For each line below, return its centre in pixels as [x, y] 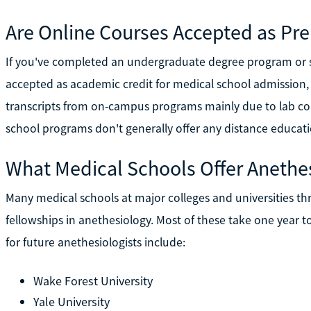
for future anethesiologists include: [95, 242]
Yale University [71, 301]
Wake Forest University [93, 280]
